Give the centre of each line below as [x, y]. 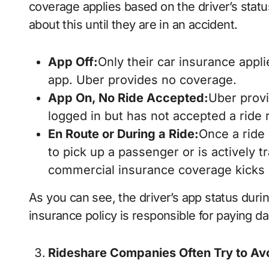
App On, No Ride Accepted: [128, 98]
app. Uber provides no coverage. [142, 80]
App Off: [73, 62]
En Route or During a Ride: [123, 134]
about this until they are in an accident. [133, 25]
